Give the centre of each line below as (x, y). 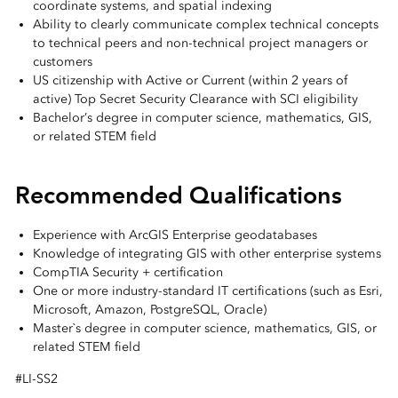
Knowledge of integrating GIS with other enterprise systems (207, 254)
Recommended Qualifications (178, 195)
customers (62, 62)
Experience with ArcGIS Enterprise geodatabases (175, 235)
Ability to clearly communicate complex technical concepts (205, 25)
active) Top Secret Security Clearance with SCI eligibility (195, 99)
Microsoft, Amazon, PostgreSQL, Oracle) (149, 310)
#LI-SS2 (36, 378)
